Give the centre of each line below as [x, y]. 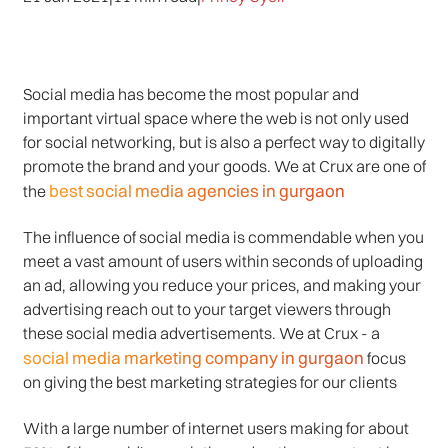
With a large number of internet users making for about [215, 427]
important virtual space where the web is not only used [215, 117]
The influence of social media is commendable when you [223, 236]
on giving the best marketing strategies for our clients [209, 381]
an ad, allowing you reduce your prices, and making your [221, 284]
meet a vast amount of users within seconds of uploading [222, 260]
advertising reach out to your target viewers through [206, 308]
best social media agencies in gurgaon [195, 190]
